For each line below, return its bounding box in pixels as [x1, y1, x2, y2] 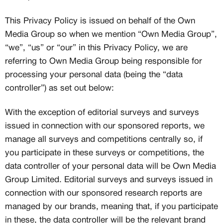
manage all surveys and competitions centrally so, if [5, 136, 203, 143]
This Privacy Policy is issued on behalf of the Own [5, 17, 195, 25]
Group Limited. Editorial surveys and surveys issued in [5, 176, 213, 184]
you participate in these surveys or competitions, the [5, 149, 204, 157]
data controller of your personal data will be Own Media [5, 163, 216, 170]
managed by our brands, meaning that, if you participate [5, 203, 218, 211]
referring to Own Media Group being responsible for [5, 58, 202, 65]
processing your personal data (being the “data [5, 71, 183, 79]
